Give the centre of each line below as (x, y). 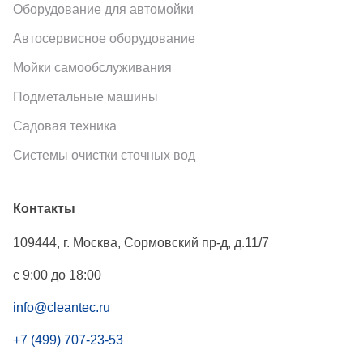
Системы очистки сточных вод (104, 155)
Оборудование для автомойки (103, 9)
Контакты (44, 208)
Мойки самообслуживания (92, 67)
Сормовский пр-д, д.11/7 (196, 242)
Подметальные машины (85, 96)
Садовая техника (65, 126)
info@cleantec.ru (62, 307)
